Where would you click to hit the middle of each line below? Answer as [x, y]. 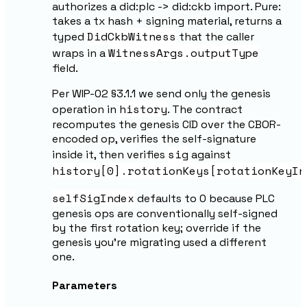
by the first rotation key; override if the [157, 228]
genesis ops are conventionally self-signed [165, 213]
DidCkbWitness [132, 36]
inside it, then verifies [110, 154]
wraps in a [80, 53]
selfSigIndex [93, 198]
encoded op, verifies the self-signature [154, 138]
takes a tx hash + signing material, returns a [167, 21]
